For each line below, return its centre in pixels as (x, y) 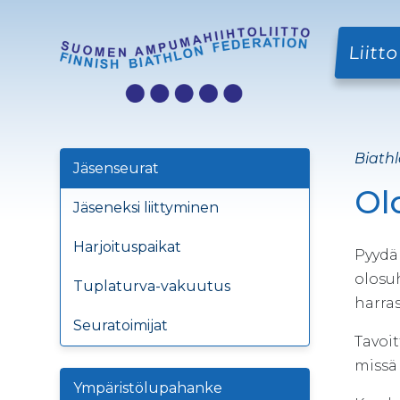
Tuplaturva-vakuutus (152, 286)
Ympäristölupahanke (148, 388)
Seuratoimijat (121, 325)
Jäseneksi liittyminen (146, 208)
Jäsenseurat (116, 168)
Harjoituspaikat (127, 247)
